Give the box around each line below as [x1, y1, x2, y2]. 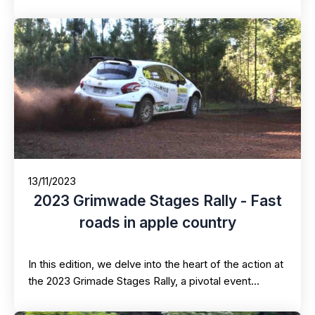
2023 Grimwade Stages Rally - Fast [33, 191, 282, 210]
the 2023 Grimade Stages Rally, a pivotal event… [28, 274, 259, 288]
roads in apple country [79, 213, 236, 231]
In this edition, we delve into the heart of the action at [28, 257, 283, 271]
